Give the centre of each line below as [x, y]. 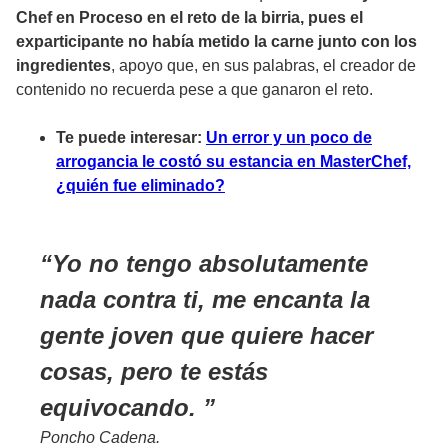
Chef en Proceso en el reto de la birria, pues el [189, 17]
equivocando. [121, 407]
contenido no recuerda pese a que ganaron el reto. [194, 89]
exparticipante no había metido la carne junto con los [216, 41]
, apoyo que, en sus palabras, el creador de [263, 65]
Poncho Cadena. [100, 437]
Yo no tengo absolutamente [210, 263]
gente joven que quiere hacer [206, 335]
